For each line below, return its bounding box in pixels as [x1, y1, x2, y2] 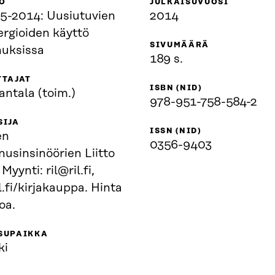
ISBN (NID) [150, 83, 202, 92]
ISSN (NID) [150, 126, 201, 135]
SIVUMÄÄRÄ [150, 41, 210, 49]
